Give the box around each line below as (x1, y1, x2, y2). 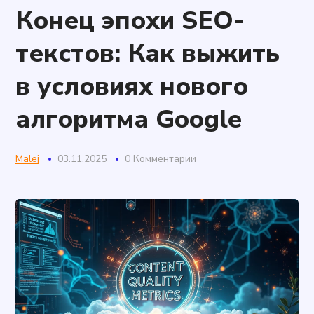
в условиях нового (15, 69, 249, 104)
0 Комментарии (125, 152, 197, 165)
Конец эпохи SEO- (15, 4, 245, 38)
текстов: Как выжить (15, 36, 280, 71)
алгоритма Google (15, 102, 243, 137)
